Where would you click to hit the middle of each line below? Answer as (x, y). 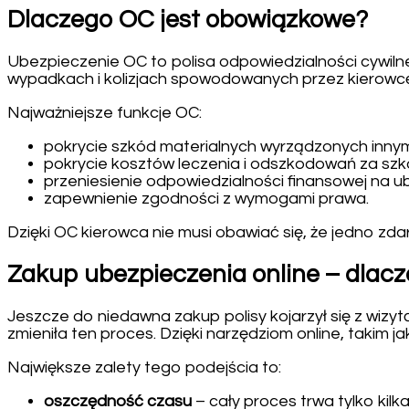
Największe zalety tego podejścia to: (144, 368)
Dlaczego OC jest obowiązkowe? (188, 20)
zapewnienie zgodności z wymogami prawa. (206, 199)
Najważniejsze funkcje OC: (105, 113)
